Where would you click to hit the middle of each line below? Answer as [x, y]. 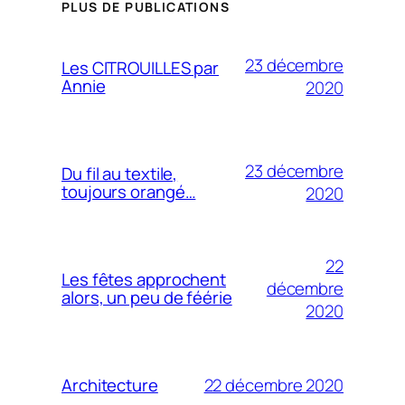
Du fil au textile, [120, 174]
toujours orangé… [129, 192]
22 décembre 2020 [273, 385]
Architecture [110, 386]
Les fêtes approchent [144, 280]
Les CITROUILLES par [141, 68]
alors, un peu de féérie [147, 298]
